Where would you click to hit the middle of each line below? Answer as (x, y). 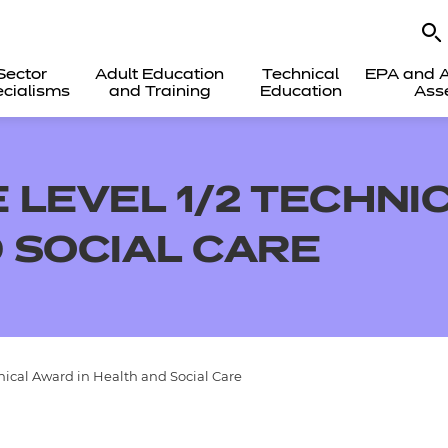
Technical (301, 75)
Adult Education (160, 75)
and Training (159, 92)
